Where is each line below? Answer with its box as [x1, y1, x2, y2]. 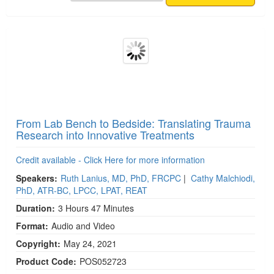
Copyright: [16, 237, 61, 250]
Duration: [16, 202, 55, 214]
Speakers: [16, 172, 57, 184]
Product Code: [16, 255, 76, 267]
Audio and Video [51, 220, 115, 232]
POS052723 [80, 255, 127, 267]
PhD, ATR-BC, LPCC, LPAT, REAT [16, 184, 147, 196]
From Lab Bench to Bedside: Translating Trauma [16, 115, 251, 131]
